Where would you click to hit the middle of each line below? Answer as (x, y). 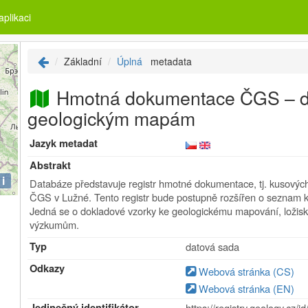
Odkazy (47, 268)
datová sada (213, 246)
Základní (83, 61)
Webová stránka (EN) (245, 288)
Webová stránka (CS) (245, 271)
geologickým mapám (112, 118)
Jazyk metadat (64, 143)
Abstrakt (51, 165)
